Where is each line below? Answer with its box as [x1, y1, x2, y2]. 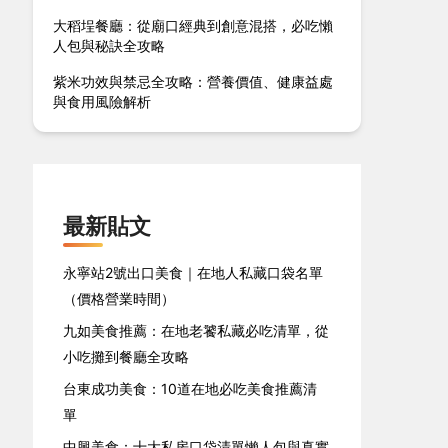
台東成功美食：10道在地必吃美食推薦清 [63, 380, 318, 397]
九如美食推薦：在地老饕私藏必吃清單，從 [63, 322, 330, 339]
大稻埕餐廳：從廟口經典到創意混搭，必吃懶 [53, 17, 334, 34]
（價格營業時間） [63, 290, 176, 307]
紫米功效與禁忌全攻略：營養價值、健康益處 [53, 73, 334, 90]
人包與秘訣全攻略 [53, 37, 166, 54]
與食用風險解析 [53, 93, 152, 110]
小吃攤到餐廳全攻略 [63, 348, 190, 365]
